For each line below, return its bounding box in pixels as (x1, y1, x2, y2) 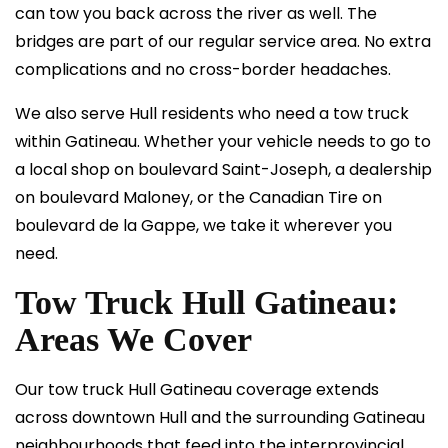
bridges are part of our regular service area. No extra (15, 30, 431, 53)
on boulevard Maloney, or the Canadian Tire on (15, 186, 382, 209)
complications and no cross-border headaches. (15, 58, 391, 81)
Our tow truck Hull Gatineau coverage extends (15, 378, 379, 401)
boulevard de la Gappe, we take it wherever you (15, 214, 392, 237)
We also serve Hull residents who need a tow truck (15, 102, 409, 125)
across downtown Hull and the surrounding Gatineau (15, 406, 425, 429)
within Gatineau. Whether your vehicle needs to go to (15, 130, 431, 153)
